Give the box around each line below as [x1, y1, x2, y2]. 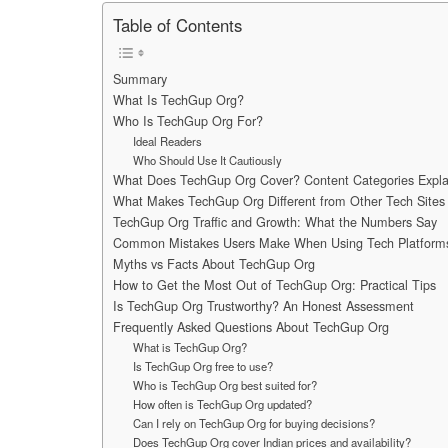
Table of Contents [113, 13, 242, 38]
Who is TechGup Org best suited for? [132, 376, 317, 393]
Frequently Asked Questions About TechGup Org [113, 317, 389, 336]
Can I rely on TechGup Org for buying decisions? [132, 414, 375, 431]
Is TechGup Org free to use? [132, 357, 273, 374]
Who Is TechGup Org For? [113, 111, 263, 130]
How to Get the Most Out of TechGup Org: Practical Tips [113, 275, 436, 294]
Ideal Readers [132, 132, 202, 149]
